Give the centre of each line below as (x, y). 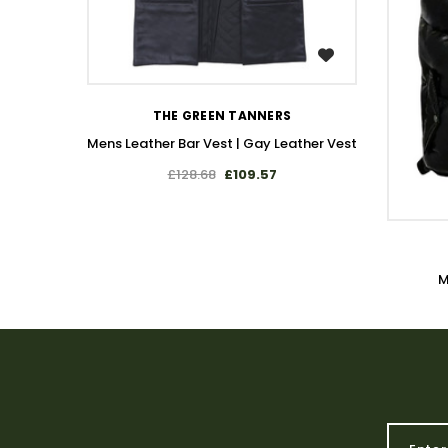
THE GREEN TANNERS (222, 115)
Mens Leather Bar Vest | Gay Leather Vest (222, 143)
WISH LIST (234, 54)
